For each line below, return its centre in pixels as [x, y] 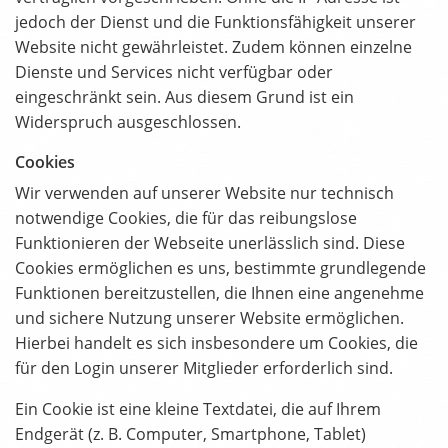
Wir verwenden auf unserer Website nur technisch [204, 193]
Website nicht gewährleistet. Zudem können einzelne [213, 47]
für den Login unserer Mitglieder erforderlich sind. [204, 368]
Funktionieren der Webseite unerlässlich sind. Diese [210, 243]
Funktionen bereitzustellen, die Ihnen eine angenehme [219, 293]
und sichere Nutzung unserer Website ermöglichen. [209, 318]
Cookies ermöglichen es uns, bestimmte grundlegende [220, 268]
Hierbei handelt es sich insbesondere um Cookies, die [216, 343]
